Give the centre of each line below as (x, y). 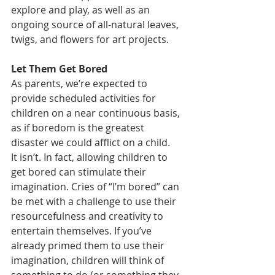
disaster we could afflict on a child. (91, 142)
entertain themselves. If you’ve (83, 231)
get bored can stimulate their (80, 172)
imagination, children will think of (89, 260)
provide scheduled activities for (85, 98)
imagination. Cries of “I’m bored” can (96, 187)
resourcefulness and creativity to (88, 216)
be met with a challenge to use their (95, 201)
